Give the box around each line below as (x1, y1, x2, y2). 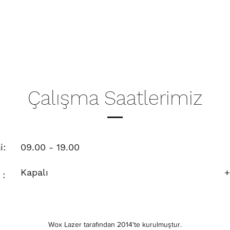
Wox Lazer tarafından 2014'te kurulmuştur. (48, 220, 182, 228)
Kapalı (21, 167, 48, 178)
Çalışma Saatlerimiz (28, 87, 202, 109)
